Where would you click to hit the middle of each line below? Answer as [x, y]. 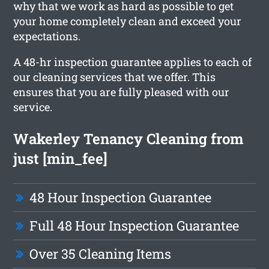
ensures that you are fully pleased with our [122, 92]
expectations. [47, 36]
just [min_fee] [61, 158]
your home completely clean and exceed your [128, 21]
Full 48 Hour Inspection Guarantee [134, 225]
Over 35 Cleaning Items [101, 253]
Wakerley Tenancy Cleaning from [129, 138]
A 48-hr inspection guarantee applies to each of [133, 62]
